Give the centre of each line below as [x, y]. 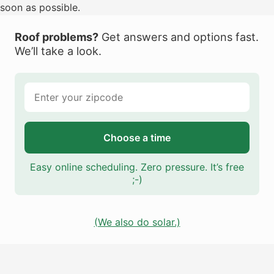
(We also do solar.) [137, 222]
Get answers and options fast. [179, 37]
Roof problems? [57, 37]
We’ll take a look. [58, 51]
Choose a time [137, 138]
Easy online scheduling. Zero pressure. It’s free [137, 167]
